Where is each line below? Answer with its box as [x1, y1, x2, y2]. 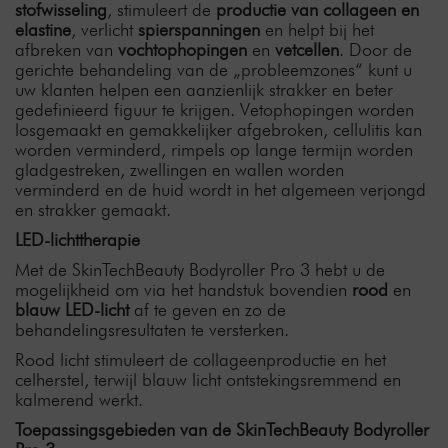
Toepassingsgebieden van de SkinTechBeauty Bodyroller [15, 419, 429, 440]
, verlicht [71, 19, 138, 40]
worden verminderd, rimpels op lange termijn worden [15, 139, 413, 160]
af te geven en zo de [129, 299, 286, 320]
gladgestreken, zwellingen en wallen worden [15, 159, 344, 180]
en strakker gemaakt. [15, 199, 171, 220]
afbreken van [15, 39, 118, 60]
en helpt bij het [260, 19, 374, 40]
